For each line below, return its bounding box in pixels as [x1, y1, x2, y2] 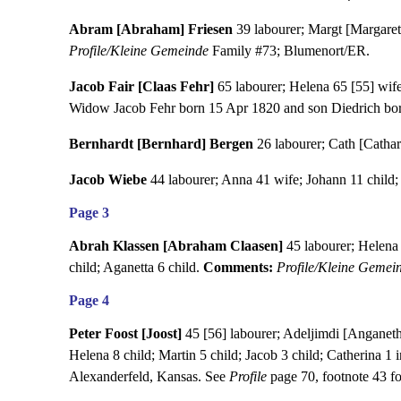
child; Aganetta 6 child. [68, 259, 203, 275]
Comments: [202, 259, 273, 275]
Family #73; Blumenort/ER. [208, 42, 370, 58]
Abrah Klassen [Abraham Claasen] [68, 237, 283, 253]
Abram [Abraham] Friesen [68, 21, 236, 37]
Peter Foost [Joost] [68, 325, 182, 341]
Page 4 [68, 292, 109, 308]
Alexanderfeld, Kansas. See [68, 368, 229, 384]
